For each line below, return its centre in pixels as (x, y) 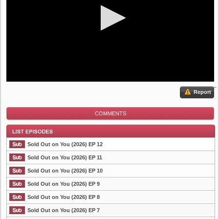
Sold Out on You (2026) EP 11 (65, 157)
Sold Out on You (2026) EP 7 (64, 210)
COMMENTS (110, 113)
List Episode (23, 183)
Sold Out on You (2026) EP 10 (65, 171)
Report (202, 92)
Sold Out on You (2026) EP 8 (64, 197)
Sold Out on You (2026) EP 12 (65, 144)
